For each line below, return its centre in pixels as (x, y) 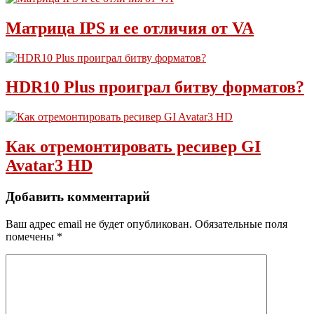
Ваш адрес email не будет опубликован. (99, 224)
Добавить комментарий (78, 197)
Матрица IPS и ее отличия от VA (130, 28)
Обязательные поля (241, 224)
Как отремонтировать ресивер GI (133, 147)
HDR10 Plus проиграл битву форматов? (155, 87)
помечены (31, 236)
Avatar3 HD (49, 166)
